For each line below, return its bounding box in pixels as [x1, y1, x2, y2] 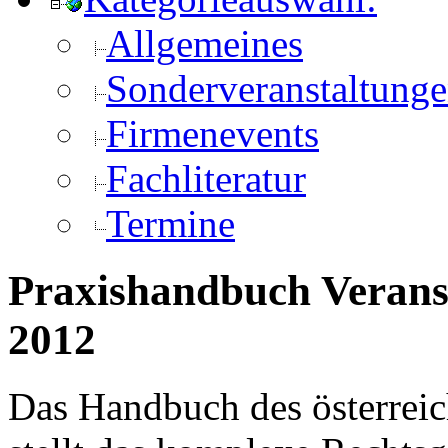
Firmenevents [106, 111, 319, 155]
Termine [106, 201, 235, 245]
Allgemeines [106, 21, 303, 65]
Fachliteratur [106, 156, 306, 200]
